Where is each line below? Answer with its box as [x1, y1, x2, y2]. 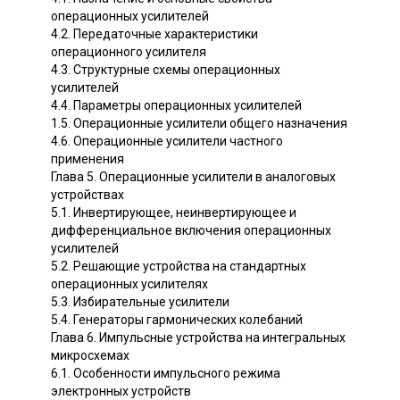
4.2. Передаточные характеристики [51, 27, 258, 42]
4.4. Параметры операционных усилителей [51, 98, 302, 113]
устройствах [51, 187, 124, 203]
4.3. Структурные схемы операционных [51, 62, 280, 78]
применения [51, 152, 124, 167]
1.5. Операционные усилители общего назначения [51, 116, 347, 131]
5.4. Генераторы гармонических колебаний [51, 312, 303, 328]
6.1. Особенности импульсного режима [51, 366, 280, 381]
